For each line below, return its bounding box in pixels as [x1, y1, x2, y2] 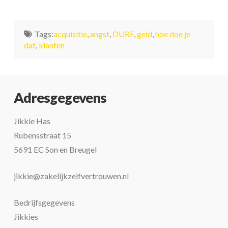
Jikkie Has [13, 116, 50, 126]
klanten [38, 40, 65, 50]
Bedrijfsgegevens [13, 197, 75, 207]
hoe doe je [155, 28, 190, 39]
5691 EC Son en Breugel [13, 144, 97, 154]
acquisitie [53, 28, 87, 39]
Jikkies [13, 211, 38, 221]
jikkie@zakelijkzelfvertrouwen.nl [13, 170, 129, 181]
